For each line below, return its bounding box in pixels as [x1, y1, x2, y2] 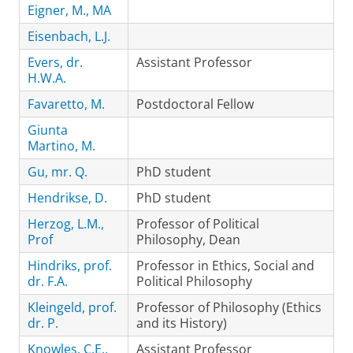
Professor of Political [136, 215, 259, 232]
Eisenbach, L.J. [28, 28, 110, 45]
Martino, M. [28, 137, 95, 154]
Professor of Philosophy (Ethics [136, 299, 321, 316]
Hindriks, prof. [28, 257, 112, 274]
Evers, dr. [28, 54, 83, 71]
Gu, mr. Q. [28, 163, 87, 180]
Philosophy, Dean [136, 231, 240, 248]
